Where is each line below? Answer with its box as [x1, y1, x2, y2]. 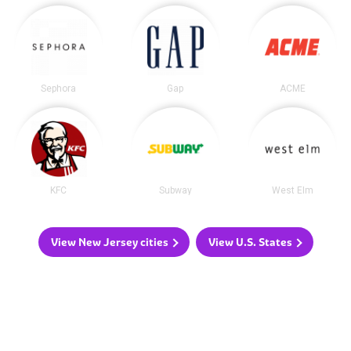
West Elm [271, 185, 313, 197]
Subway [158, 185, 192, 197]
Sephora [41, 83, 77, 95]
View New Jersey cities [50, 235, 168, 250]
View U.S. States [208, 235, 292, 250]
